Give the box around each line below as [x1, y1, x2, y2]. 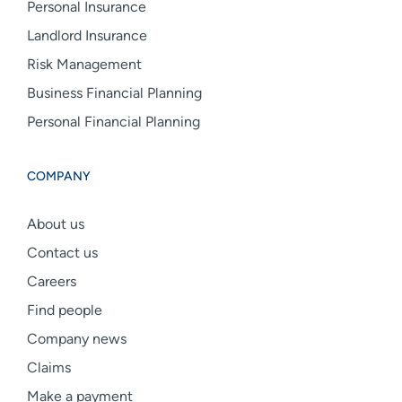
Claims [27, 359, 71, 377]
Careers [27, 273, 76, 291]
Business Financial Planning [27, 84, 202, 102]
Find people [27, 301, 102, 319]
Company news [27, 330, 127, 348]
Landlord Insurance [27, 27, 147, 45]
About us [27, 215, 84, 233]
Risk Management [27, 56, 142, 74]
